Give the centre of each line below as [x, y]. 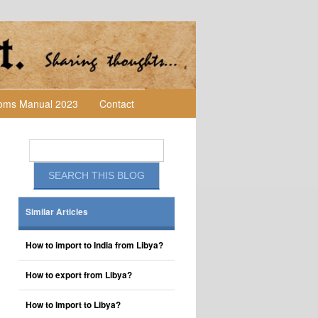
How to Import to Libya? [73, 305]
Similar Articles [57, 212]
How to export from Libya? [79, 275]
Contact [117, 104]
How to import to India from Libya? [94, 245]
